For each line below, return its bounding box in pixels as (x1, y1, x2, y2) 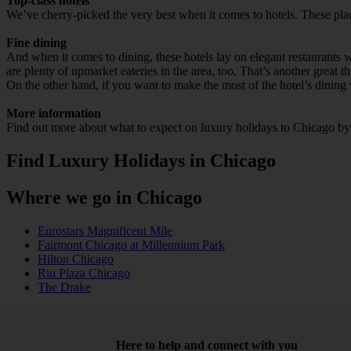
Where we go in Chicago (6, 186, 202, 208)
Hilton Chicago (38, 251, 114, 266)
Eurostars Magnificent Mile (38, 223, 172, 237)
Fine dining (6, 35, 67, 49)
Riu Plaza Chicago (38, 266, 130, 280)
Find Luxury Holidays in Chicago (6, 150, 276, 171)
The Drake (38, 280, 91, 294)
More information (6, 106, 101, 120)
